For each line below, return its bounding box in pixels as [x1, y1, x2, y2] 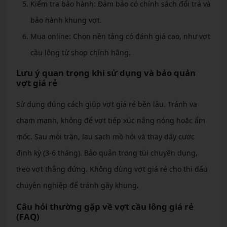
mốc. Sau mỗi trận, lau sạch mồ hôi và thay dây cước [16, 131, 195, 141]
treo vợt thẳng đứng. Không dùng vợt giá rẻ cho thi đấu [16, 164, 208, 174]
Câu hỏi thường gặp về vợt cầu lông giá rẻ [16, 200, 194, 212]
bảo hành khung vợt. [30, 15, 102, 25]
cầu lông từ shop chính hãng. [30, 47, 131, 57]
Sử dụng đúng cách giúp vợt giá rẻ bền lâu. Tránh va [16, 99, 197, 109]
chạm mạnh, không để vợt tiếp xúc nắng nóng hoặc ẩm [16, 115, 205, 125]
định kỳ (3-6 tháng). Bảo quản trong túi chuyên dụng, [16, 147, 198, 158]
